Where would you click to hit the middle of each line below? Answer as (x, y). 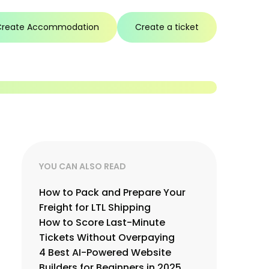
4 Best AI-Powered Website (105, 253)
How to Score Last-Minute (102, 223)
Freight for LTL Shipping (95, 208)
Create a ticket (167, 27)
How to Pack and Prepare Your (112, 193)
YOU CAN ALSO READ (83, 167)
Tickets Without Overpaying (107, 238)
